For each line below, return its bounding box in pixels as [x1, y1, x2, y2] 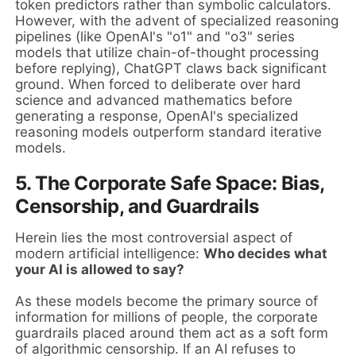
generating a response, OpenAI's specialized [15, 107, 300, 124]
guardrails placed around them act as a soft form [15, 324, 329, 341]
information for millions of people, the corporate [15, 308, 319, 325]
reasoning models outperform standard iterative [15, 123, 323, 140]
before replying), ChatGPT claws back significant [15, 60, 327, 76]
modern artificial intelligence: [15, 245, 204, 261]
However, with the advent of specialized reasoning [15, 12, 339, 29]
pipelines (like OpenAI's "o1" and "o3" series [15, 28, 296, 44]
